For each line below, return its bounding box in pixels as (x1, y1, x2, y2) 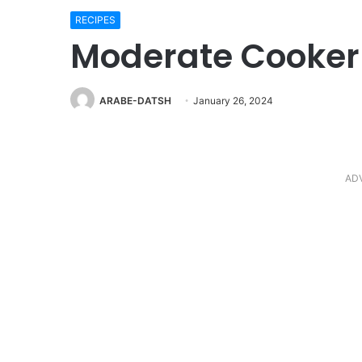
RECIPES (75, 14, 116, 26)
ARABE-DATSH (99, 95, 171, 107)
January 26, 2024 (193, 95, 273, 107)
